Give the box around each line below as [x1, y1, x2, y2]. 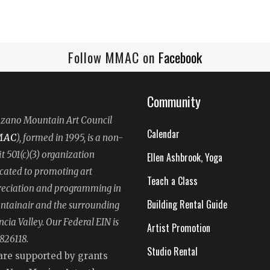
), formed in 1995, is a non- [16, 132, 123, 143]
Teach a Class [147, 174, 198, 188]
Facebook [159, 48, 202, 67]
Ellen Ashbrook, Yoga [147, 150, 222, 165]
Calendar [147, 127, 180, 141]
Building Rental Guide [147, 197, 227, 212]
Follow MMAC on [68, 48, 159, 67]
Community [147, 92, 201, 111]
